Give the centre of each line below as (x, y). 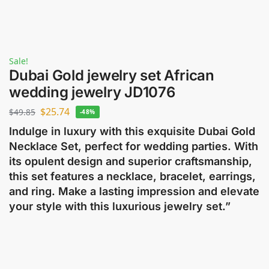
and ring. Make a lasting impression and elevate (134, 191)
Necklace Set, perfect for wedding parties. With (134, 146)
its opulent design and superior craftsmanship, (131, 161)
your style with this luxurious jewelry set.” (120, 206)
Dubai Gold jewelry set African (112, 75)
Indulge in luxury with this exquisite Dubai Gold (132, 131)
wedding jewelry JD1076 (92, 92)
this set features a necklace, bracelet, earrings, (132, 176)
